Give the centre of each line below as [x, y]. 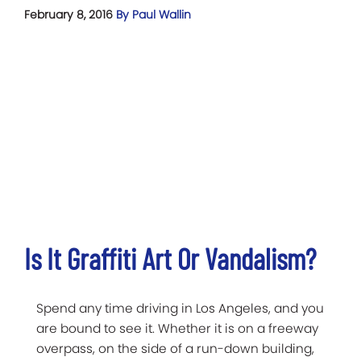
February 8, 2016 [70, 14]
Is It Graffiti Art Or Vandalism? [170, 259]
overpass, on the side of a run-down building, [175, 349]
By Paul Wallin [154, 14]
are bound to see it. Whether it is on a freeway [177, 329]
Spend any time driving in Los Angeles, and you [180, 309]
